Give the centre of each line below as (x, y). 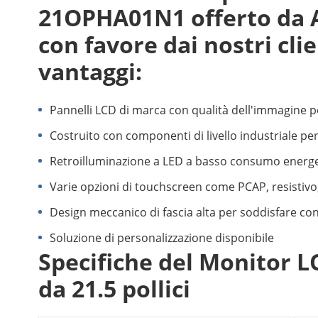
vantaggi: (90, 71)
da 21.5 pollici (114, 289)
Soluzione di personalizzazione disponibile (162, 238)
